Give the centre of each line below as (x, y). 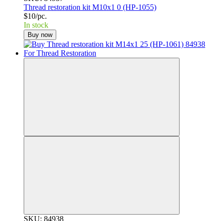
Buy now (40, 35)
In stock (36, 25)
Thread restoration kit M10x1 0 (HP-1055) (90, 7)
